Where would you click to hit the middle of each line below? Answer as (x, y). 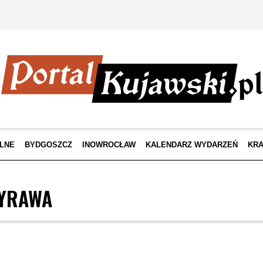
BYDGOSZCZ (48, 145)
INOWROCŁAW (109, 145)
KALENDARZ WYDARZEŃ (191, 145)
